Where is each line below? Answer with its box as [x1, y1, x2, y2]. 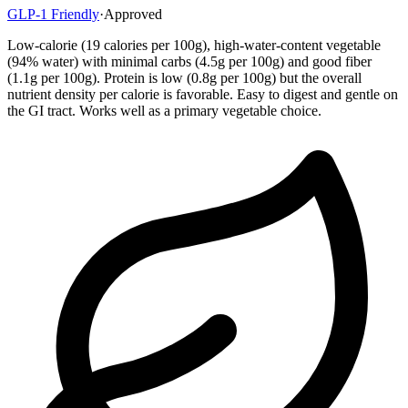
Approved [104, 6, 162, 23]
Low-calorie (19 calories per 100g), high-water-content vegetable [7, 37, 381, 54]
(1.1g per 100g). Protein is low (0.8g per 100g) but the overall [7, 70, 362, 87]
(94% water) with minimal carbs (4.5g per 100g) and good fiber [7, 54, 372, 70]
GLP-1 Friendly [7, 6, 99, 23]
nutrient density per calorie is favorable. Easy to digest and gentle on [7, 87, 398, 103]
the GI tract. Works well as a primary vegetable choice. [7, 103, 321, 119]
